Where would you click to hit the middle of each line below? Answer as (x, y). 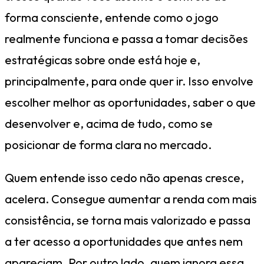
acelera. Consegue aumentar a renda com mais (131, 199)
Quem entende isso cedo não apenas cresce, (124, 177)
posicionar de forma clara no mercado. (108, 144)
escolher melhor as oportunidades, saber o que (130, 102)
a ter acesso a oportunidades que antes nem (124, 241)
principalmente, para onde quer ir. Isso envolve (129, 81)
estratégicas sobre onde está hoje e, (103, 60)
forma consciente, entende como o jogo (112, 17)
